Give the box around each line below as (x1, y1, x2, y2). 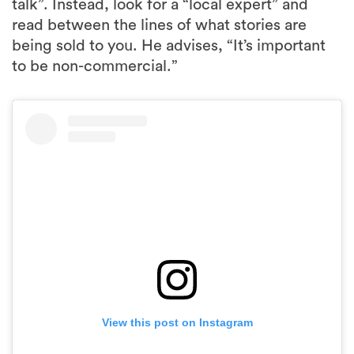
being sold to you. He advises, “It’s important (12, 37, 326, 54)
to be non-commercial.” (12, 58, 178, 74)
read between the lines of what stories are (12, 17, 307, 33)
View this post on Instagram (101, 315, 253, 329)
